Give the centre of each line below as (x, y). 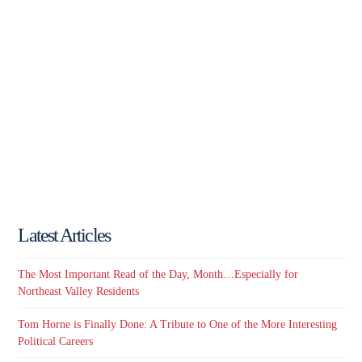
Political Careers (56, 341)
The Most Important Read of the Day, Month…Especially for (158, 275)
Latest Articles (64, 235)
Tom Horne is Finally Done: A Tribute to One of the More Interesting (178, 324)
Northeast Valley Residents (79, 292)
